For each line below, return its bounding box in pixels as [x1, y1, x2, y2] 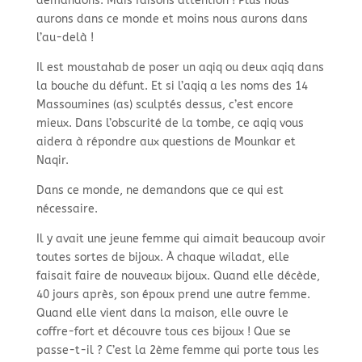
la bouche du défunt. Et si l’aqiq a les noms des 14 [36, 79, 308, 94]
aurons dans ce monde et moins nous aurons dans [36, 12, 308, 27]
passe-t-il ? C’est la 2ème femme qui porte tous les [36, 343, 319, 358]
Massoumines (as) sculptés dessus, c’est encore [36, 98, 293, 112]
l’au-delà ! [36, 31, 94, 45]
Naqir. [36, 154, 69, 168]
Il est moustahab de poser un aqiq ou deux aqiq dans [36, 61, 324, 75]
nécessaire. [36, 202, 98, 217]
